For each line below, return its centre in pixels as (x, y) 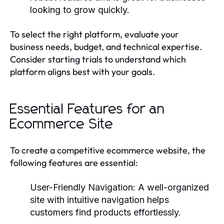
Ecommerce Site (62, 124)
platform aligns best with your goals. (82, 71)
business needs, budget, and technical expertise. (106, 46)
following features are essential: (74, 162)
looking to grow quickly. (80, 9)
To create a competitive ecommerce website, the (108, 150)
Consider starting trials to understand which (98, 59)
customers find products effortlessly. (105, 212)
